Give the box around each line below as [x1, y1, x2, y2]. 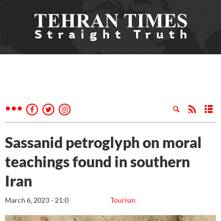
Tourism [110, 196, 136, 204]
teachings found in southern [5, 152, 190, 170]
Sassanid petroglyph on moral [5, 133, 202, 151]
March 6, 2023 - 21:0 [5, 196, 69, 204]
